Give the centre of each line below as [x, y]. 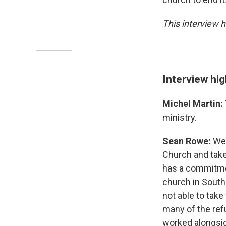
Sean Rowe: [188, 141]
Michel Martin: [193, 104]
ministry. [180, 117]
